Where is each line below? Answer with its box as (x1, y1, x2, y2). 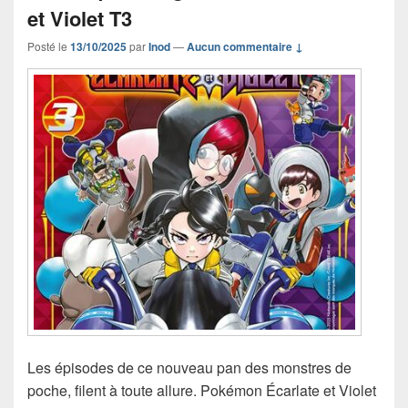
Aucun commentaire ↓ (187, 37, 303, 55)
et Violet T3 (27, 3, 132, 33)
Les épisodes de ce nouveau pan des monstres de (27, 357, 352, 379)
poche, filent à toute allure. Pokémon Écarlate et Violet (27, 380, 376, 402)
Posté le (27, 37, 70, 54)
